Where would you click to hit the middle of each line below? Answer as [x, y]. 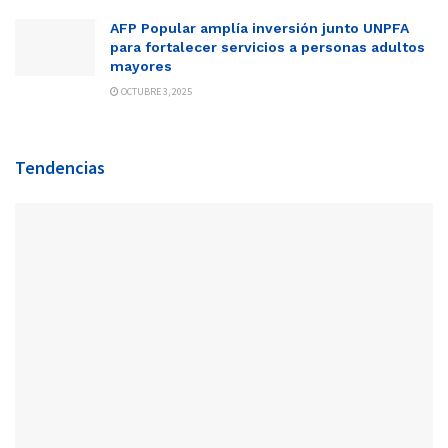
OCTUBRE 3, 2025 [155, 91]
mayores [141, 65]
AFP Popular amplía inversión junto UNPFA [259, 27]
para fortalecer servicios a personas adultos [267, 46]
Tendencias [60, 167]
